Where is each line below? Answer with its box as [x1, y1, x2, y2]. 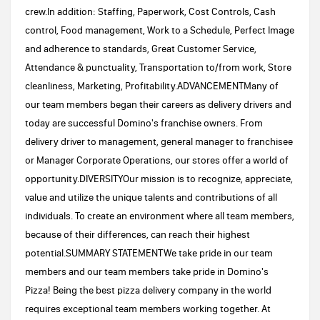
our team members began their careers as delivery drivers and [25, 98, 291, 111]
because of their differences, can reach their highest [25, 228, 250, 241]
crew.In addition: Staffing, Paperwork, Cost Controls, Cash [25, 5, 276, 18]
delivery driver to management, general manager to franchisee [25, 135, 293, 148]
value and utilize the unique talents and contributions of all [25, 191, 277, 204]
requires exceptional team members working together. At [25, 302, 271, 315]
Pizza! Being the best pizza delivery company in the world [25, 284, 271, 296]
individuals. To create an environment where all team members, [25, 209, 294, 222]
